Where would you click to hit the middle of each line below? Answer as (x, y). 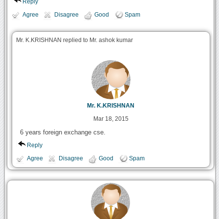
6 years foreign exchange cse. (63, 132)
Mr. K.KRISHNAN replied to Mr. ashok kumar (74, 40)
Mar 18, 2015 (111, 119)
